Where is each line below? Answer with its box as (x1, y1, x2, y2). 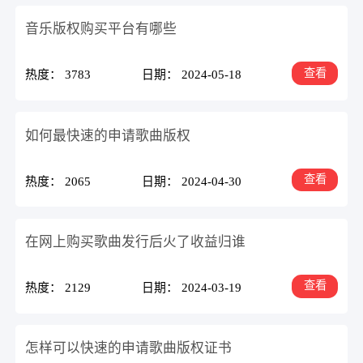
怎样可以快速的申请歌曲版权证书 (25, 340, 233, 357)
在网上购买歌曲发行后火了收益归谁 (25, 233, 246, 250)
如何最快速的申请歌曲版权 (25, 127, 191, 143)
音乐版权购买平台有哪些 (25, 21, 177, 37)
